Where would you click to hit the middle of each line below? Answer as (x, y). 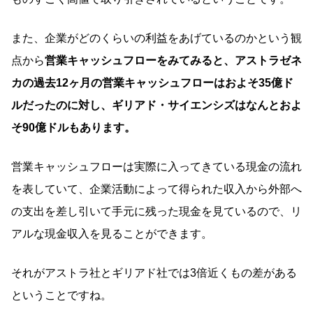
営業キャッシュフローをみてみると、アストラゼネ (173, 60)
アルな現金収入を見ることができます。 (112, 233)
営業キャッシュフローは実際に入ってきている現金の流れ (156, 166)
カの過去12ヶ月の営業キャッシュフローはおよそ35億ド (152, 82)
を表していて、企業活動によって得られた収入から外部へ (156, 189)
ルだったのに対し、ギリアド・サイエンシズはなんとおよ (156, 105)
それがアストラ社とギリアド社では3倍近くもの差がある (154, 272)
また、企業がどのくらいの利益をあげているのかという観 (156, 38)
